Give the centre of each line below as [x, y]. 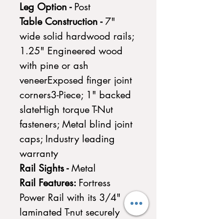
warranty [39, 153]
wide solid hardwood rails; [77, 36]
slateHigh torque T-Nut [66, 109]
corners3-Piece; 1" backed [75, 95]
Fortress [95, 183]
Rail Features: [49, 183]
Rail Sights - [45, 168]
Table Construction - [62, 22]
